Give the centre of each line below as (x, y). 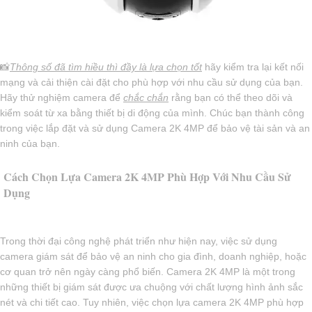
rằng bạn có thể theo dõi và (231, 98)
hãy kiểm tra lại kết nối (253, 67)
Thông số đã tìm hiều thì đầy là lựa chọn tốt (106, 67)
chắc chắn (146, 98)
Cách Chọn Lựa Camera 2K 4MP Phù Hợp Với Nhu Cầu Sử (147, 177)
